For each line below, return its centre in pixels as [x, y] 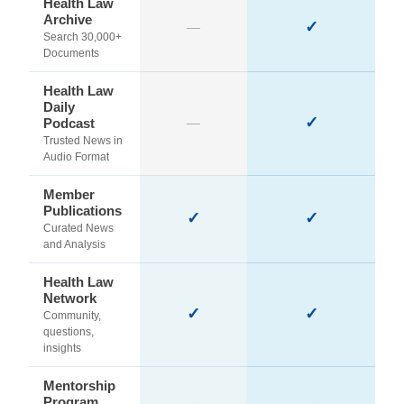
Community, [72, 316]
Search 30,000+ [83, 37]
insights [62, 348]
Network [70, 298]
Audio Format [76, 157]
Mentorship [79, 386]
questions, [69, 332]
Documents [71, 53]
